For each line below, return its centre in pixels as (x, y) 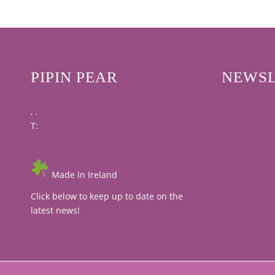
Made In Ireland (83, 175)
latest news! (55, 211)
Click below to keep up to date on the (107, 196)
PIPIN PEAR (74, 77)
